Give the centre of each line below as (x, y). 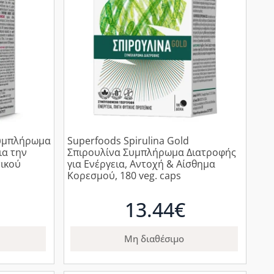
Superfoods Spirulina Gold (128, 140)
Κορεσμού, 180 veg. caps (124, 175)
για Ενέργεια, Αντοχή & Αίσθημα (142, 164)
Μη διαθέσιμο (154, 238)
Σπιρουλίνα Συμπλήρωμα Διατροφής (152, 152)
